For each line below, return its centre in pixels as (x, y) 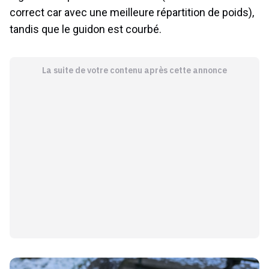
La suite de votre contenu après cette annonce (134, 70)
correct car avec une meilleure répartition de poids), (132, 12)
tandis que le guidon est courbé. (86, 29)
